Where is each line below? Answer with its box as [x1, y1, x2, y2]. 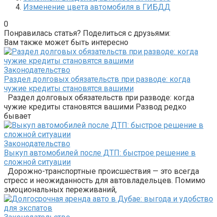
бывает [4, 111, 31, 121]
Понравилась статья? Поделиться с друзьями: [4, 28, 170, 38]
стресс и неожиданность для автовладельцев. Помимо [4, 175, 205, 185]
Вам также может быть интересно [4, 37, 128, 47]
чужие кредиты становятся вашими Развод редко [4, 102, 186, 111]
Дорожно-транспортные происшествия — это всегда [4, 166, 199, 176]
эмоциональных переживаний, [4, 185, 117, 194]
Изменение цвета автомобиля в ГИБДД [23, 2, 170, 12]
